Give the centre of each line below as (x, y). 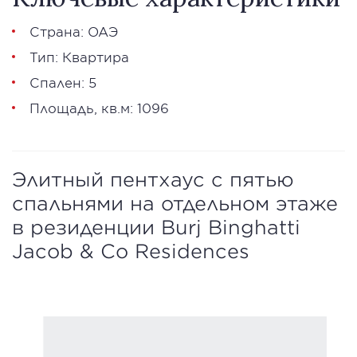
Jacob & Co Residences (131, 251)
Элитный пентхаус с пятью (153, 179)
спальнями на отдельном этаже (175, 203)
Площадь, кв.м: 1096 (99, 108)
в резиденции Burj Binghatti (156, 227)
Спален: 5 (63, 82)
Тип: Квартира (79, 57)
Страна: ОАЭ (74, 31)
